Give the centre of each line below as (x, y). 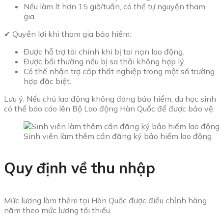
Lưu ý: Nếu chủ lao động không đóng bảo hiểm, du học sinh (110, 99)
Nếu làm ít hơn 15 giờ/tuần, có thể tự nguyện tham (114, 7)
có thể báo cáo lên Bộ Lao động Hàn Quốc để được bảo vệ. (109, 109)
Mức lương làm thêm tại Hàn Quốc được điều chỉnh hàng (105, 201)
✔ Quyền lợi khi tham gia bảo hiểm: (68, 34)
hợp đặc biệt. (47, 81)
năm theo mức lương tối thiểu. (58, 210)
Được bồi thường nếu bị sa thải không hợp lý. (104, 62)
